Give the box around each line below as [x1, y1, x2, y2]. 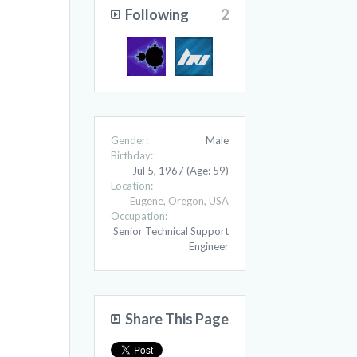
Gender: [111, 134, 148, 147]
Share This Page [125, 310, 229, 328]
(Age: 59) [186, 164, 229, 177]
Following [125, 6, 189, 23]
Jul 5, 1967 [132, 164, 184, 177]
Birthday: [111, 149, 153, 162]
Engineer [189, 240, 229, 253]
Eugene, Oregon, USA [130, 194, 229, 207]
